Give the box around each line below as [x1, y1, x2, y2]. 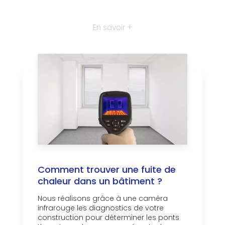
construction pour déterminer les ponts [38, 212, 179, 223]
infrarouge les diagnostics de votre [38, 203, 164, 213]
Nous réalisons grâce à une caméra [38, 193, 168, 204]
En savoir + [93, 22, 132, 33]
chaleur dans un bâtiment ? [38, 175, 162, 188]
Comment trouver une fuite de [38, 163, 176, 176]
